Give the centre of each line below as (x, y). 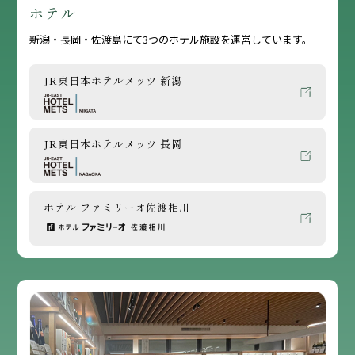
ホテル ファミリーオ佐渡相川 (117, 208)
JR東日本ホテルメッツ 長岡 (113, 144)
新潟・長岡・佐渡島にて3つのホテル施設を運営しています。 (171, 40)
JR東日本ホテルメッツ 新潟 (113, 81)
